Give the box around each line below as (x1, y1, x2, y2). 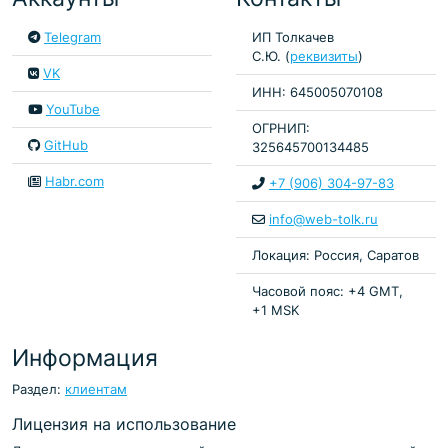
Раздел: (12, 381, 65, 397)
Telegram (44, 29, 101, 45)
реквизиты (290, 48, 358, 64)
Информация (12, 342, 158, 372)
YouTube (46, 101, 100, 117)
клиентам (65, 381, 127, 397)
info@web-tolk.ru (269, 211, 378, 227)
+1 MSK (252, 302, 299, 318)
